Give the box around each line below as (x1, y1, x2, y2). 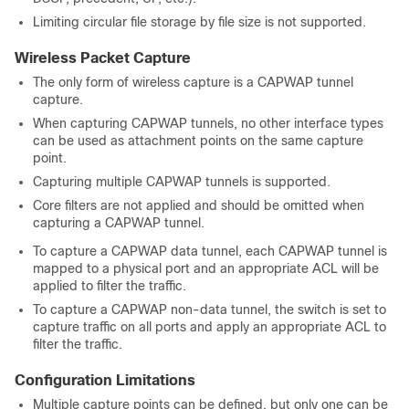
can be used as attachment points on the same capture (33, 133, 363, 148)
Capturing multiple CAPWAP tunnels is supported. (33, 174, 330, 189)
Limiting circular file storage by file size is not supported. (33, 15, 366, 29)
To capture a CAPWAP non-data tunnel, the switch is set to (33, 302, 386, 317)
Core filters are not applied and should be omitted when (33, 198, 364, 213)
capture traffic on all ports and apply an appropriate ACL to (33, 320, 386, 334)
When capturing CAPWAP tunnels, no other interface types (33, 116, 383, 131)
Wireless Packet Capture (15, 50, 191, 66)
